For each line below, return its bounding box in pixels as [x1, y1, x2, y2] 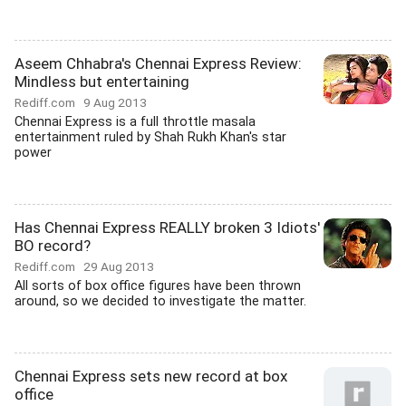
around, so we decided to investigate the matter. [14, 294, 306, 309]
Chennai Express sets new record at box [14, 367, 287, 385]
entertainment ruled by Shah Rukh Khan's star [14, 130, 286, 145]
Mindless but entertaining [14, 72, 189, 91]
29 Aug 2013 [83, 259, 154, 274]
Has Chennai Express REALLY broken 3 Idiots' [14, 218, 320, 237]
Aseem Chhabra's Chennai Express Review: [14, 54, 302, 72]
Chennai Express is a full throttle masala [14, 114, 256, 130]
